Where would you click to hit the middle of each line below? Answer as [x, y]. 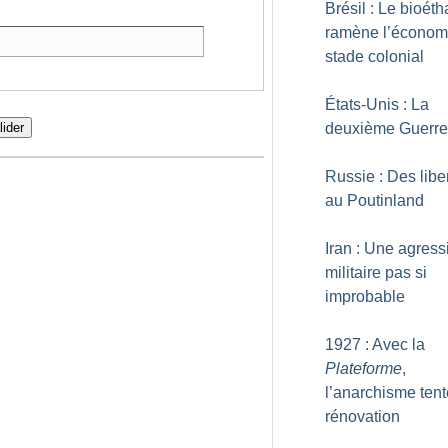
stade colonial [374, 56]
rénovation [362, 416]
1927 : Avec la [375, 344]
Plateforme [363, 368]
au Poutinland [374, 200]
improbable [365, 296]
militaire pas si [376, 272]
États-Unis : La [377, 104]
